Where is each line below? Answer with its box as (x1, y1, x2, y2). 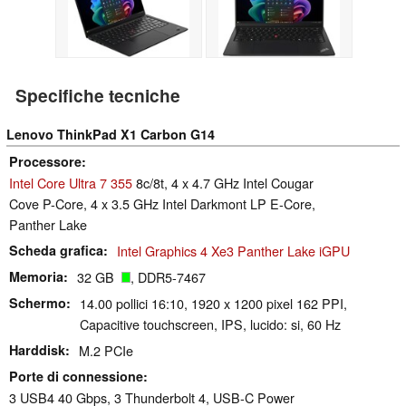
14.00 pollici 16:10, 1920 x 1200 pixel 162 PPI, (80, 294, 347, 314)
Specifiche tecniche (15, 82, 180, 109)
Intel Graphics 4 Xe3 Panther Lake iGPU (117, 241, 350, 261)
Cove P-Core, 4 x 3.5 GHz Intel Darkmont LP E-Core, (9, 194, 315, 214)
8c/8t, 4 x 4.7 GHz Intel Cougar (132, 173, 314, 193)
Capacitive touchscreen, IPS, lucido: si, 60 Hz (80, 314, 341, 334)
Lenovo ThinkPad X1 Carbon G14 (6, 125, 215, 144)
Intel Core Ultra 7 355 (9, 173, 132, 193)
